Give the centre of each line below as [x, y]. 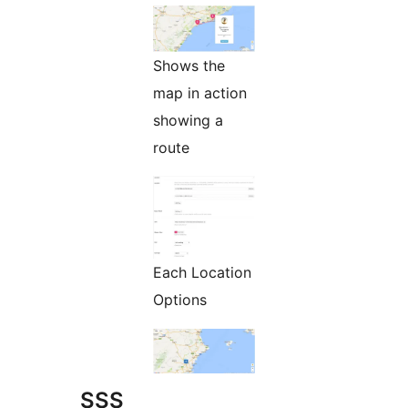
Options [180, 300]
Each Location [202, 273]
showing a [188, 121]
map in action [200, 93]
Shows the [189, 66]
